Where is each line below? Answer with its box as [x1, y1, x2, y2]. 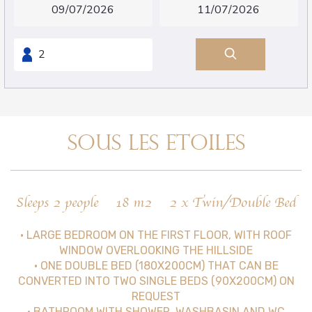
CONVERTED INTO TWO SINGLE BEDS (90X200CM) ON [17, 274, 295, 288]
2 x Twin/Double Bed [169, 194, 296, 212]
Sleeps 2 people [16, 194, 98, 212]
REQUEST [132, 290, 180, 303]
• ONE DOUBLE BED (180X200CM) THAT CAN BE [33, 259, 279, 272]
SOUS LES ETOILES [67, 134, 245, 155]
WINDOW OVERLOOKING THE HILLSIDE [59, 244, 253, 257]
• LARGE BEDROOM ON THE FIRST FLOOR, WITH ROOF [20, 228, 292, 242]
